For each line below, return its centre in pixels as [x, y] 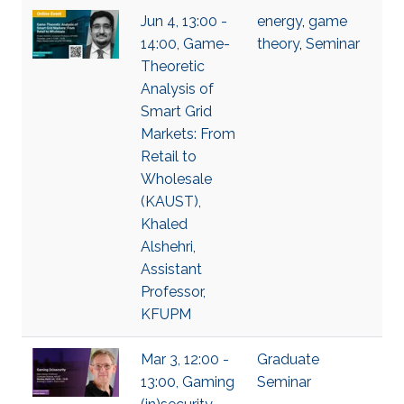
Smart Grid [176, 111]
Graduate [288, 359]
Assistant [171, 269]
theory [278, 44]
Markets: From [188, 134]
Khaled [164, 224]
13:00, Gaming [188, 382]
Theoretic [173, 66]
